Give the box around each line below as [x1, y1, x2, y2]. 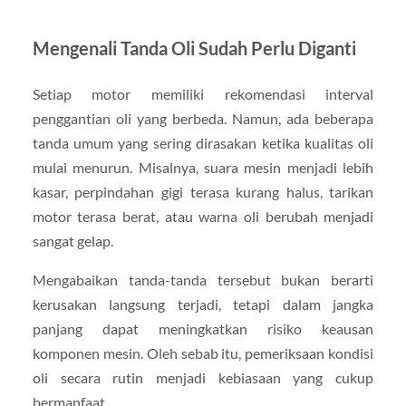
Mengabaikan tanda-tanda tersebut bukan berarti [32, 271, 374, 289]
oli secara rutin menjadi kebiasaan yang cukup [32, 369, 374, 387]
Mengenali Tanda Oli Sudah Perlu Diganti [32, 37, 356, 59]
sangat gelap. [32, 232, 113, 249]
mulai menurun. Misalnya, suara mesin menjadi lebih [32, 159, 374, 176]
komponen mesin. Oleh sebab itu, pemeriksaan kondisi [32, 344, 374, 362]
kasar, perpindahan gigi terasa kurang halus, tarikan [32, 183, 374, 200]
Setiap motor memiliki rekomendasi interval [32, 85, 374, 102]
